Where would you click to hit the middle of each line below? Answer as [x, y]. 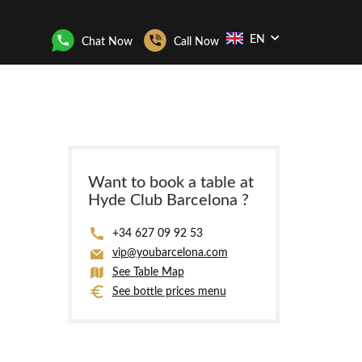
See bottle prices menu [169, 292]
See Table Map [148, 272]
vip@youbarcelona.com [170, 253]
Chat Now [107, 42]
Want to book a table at [170, 183]
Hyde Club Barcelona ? [168, 200]
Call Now [196, 42]
